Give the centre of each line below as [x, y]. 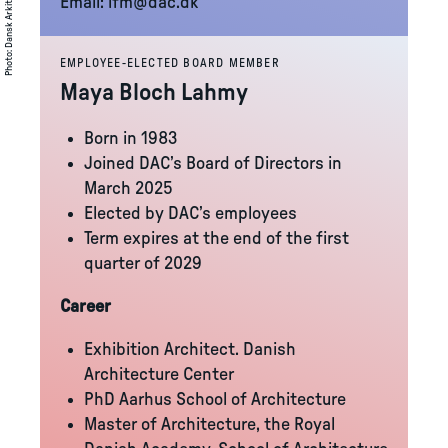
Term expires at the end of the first [216, 239]
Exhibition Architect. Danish [190, 350]
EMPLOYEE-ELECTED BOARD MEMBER [170, 63]
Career [85, 307]
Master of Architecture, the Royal [209, 425]
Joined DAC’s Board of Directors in [213, 164]
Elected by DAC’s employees [190, 214]
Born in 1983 [131, 139]
